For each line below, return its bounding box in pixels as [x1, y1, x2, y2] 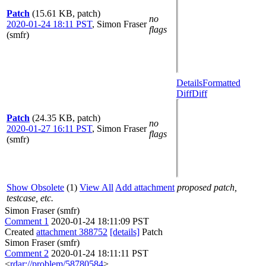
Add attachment [115, 182, 175, 192]
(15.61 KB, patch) [32, 8, 100, 18]
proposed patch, [177, 182, 237, 192]
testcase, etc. [7, 193, 53, 203]
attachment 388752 [36, 227, 107, 237]
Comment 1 [5, 216, 49, 226]
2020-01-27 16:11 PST [7, 123, 92, 134]
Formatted [202, 78, 240, 88]
